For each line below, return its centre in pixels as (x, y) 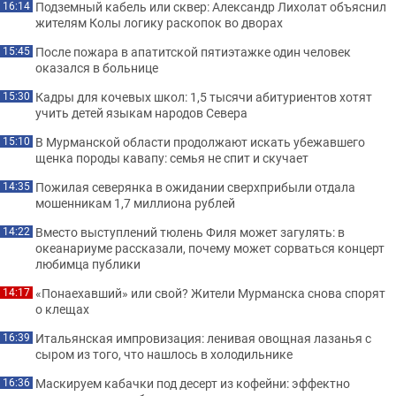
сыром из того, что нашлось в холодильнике (164, 354)
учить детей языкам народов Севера (141, 112)
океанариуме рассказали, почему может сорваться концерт (210, 247)
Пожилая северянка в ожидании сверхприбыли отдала (195, 187)
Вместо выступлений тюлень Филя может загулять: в (190, 232)
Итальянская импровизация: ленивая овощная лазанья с (203, 338)
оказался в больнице (97, 67)
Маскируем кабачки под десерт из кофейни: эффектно (193, 383)
